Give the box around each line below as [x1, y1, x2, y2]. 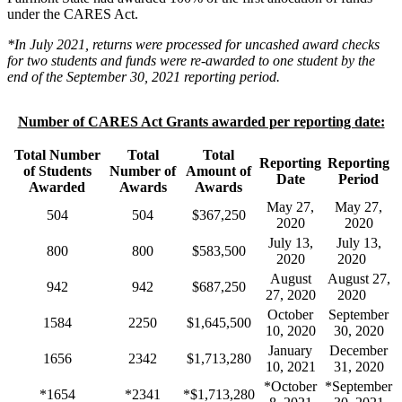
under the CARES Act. [7, 6, 142, 22]
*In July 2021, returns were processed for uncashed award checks [7, 37, 380, 53]
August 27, [327, 271, 390, 287]
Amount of [186, 163, 251, 179]
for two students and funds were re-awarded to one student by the [7, 53, 375, 69]
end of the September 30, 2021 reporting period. [7, 69, 280, 85]
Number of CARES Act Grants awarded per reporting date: [17, 114, 385, 130]
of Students [22, 163, 92, 179]
